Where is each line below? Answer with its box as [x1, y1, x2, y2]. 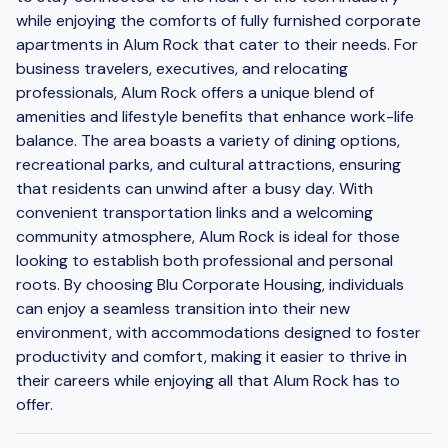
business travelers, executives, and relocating [16, 57, 348, 79]
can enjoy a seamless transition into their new [16, 297, 350, 319]
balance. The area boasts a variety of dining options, [16, 129, 400, 151]
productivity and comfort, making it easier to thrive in [16, 345, 407, 367]
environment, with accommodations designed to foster [16, 321, 421, 343]
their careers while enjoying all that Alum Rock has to [16, 369, 400, 391]
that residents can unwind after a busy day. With [16, 177, 373, 199]
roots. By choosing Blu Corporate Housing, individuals [16, 273, 404, 295]
